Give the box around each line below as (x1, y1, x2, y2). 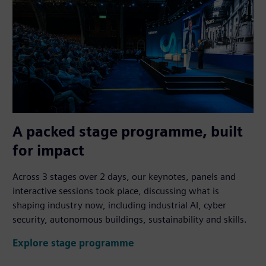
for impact (12, 141, 85, 159)
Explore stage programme (12, 237, 135, 249)
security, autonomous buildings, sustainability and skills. (12, 213, 248, 225)
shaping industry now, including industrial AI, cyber (12, 199, 227, 211)
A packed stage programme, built (12, 122, 243, 140)
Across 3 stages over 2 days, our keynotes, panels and (12, 170, 236, 182)
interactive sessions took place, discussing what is (12, 185, 220, 197)
